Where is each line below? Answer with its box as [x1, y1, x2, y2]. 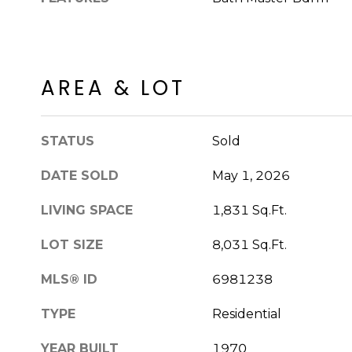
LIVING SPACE [41, 202, 133, 218]
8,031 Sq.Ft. [211, 236, 287, 252]
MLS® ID [41, 271, 97, 287]
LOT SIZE [41, 236, 103, 252]
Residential [211, 306, 281, 321]
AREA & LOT [41, 73, 185, 102]
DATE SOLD [41, 167, 119, 183]
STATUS [41, 133, 94, 148]
